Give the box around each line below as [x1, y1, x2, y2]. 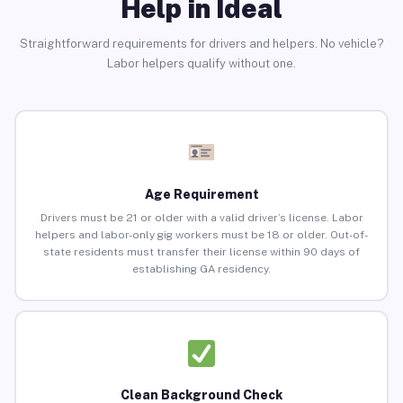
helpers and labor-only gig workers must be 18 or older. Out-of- [35, 228, 368, 242]
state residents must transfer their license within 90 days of [43, 246, 360, 259]
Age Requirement [144, 187, 259, 202]
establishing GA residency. [132, 263, 271, 276]
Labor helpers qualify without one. [107, 56, 296, 70]
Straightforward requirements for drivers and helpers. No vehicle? [19, 36, 384, 50]
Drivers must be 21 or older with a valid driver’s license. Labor [40, 211, 363, 225]
